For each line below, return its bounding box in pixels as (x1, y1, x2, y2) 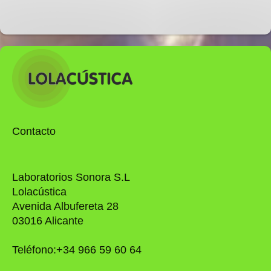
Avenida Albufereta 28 (12, 200, 119, 213)
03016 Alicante (12, 215, 83, 227)
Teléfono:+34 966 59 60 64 (12, 244, 142, 256)
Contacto (12, 125, 56, 137)
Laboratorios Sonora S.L (12, 171, 130, 184)
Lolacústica (12, 186, 67, 198)
